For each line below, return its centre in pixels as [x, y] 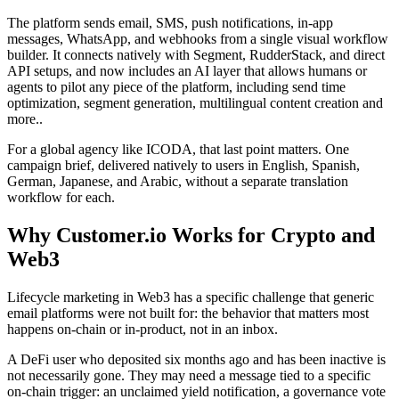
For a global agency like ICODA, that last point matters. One [178, 150]
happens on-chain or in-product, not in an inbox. [142, 329]
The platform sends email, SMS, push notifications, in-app [170, 23]
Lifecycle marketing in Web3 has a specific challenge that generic [191, 297]
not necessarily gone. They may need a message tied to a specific [189, 375]
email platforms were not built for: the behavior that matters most [188, 313]
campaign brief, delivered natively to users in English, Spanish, [183, 166]
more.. [25, 119]
